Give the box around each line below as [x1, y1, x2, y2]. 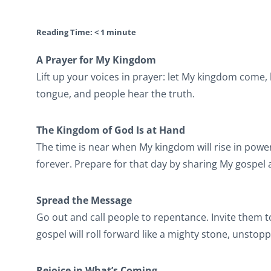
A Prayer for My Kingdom [36, 53, 156, 67]
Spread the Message [36, 194, 132, 207]
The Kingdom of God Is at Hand [36, 123, 185, 137]
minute [106, 27, 136, 38]
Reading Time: [36, 27, 93, 38]
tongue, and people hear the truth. [36, 87, 195, 100]
